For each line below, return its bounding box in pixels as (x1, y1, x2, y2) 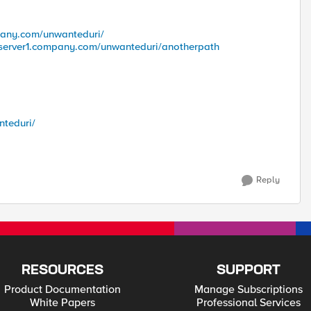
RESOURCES (21, 264, 103, 277)
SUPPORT (217, 264, 281, 277)
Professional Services (196, 296, 301, 310)
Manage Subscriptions (194, 283, 303, 296)
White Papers (29, 296, 95, 310)
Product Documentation (3, 283, 121, 296)
